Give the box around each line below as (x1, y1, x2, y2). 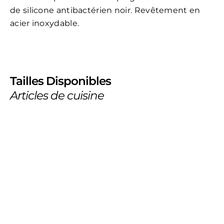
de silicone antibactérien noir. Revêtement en (10, 5, 200, 15)
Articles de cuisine (10, 88, 104, 103)
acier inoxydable (10, 18, 77, 28)
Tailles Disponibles (10, 74, 111, 88)
